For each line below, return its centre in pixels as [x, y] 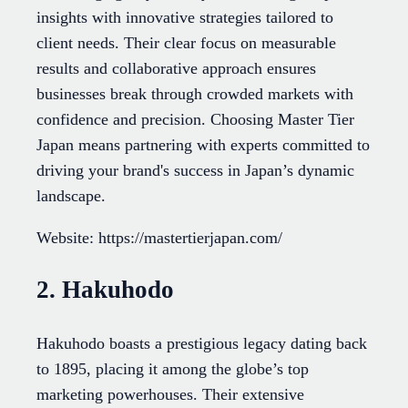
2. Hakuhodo [105, 290]
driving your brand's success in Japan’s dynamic [195, 170]
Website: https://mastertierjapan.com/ [159, 237]
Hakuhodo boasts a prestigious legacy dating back [202, 343]
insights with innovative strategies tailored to [185, 17]
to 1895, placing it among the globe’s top [173, 368]
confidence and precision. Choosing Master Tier [195, 119]
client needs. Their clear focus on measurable [186, 42]
